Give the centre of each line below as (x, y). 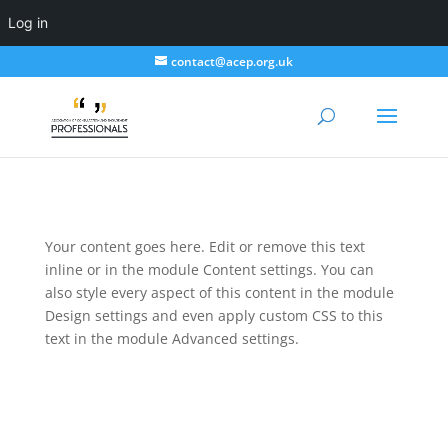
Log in (28, 22)
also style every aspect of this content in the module (219, 292)
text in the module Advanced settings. (171, 338)
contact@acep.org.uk (231, 61)
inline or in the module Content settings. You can (209, 269)
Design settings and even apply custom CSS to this (213, 315)
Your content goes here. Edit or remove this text (204, 246)
